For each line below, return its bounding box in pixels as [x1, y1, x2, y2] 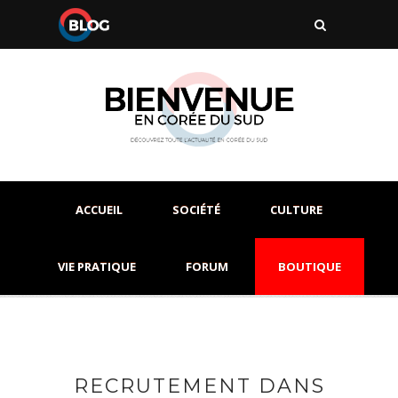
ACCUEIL [76, 202, 123, 219]
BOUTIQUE [277, 259, 341, 275]
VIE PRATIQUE [57, 259, 136, 275]
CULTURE [270, 202, 322, 219]
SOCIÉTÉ [172, 202, 220, 219]
